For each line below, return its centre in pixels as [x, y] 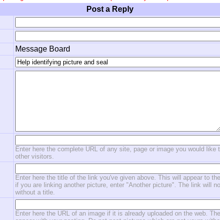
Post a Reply [110, 9]
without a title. [35, 192]
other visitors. [35, 156]
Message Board [43, 49]
